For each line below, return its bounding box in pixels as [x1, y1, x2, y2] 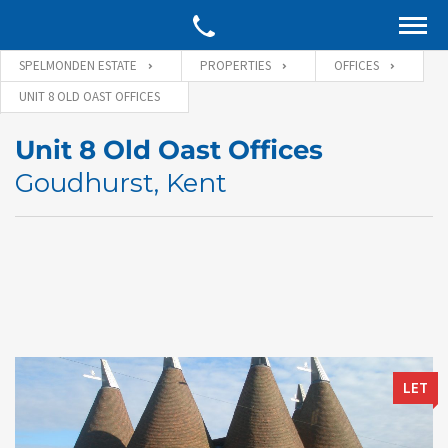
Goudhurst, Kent [15, 167, 227, 199]
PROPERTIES [200, 57, 271, 74]
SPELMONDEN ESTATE [19, 57, 137, 74]
